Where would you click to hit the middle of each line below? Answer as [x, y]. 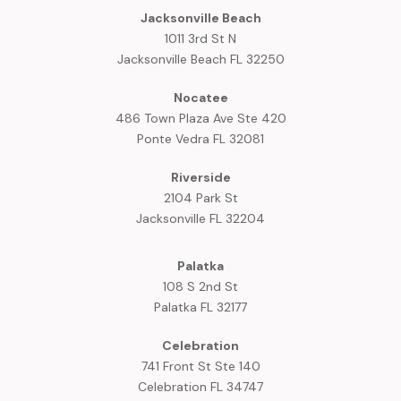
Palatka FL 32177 [200, 307]
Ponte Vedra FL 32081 [200, 139]
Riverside [200, 178]
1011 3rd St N [200, 39]
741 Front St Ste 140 [200, 367]
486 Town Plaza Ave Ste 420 [200, 119]
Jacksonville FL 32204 [200, 219]
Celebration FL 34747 [200, 387]
